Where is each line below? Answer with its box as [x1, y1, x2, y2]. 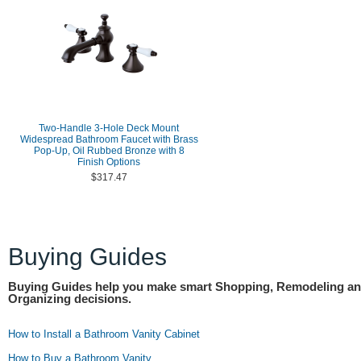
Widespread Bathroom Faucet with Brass [19, 134, 198, 145]
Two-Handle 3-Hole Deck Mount [39, 122, 179, 134]
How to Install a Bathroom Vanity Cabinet [8, 328, 200, 340]
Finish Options [77, 156, 140, 168]
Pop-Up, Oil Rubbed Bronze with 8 [33, 145, 185, 156]
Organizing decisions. [8, 293, 131, 305]
